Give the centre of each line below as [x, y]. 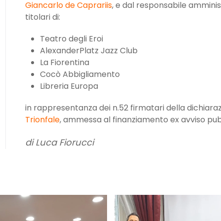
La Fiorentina [64, 63]
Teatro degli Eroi [71, 39]
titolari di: [42, 17]
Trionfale [42, 120]
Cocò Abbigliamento [80, 74]
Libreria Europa [69, 86]
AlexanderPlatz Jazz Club [89, 51]
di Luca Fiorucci [59, 143]
